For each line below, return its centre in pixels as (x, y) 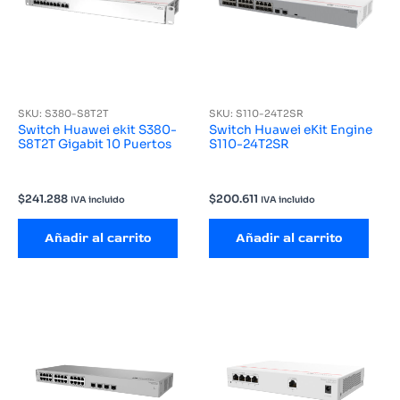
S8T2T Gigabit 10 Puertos (95, 145)
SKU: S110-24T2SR (256, 114)
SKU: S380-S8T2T (63, 114)
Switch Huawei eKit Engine (291, 130)
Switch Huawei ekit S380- (97, 130)
